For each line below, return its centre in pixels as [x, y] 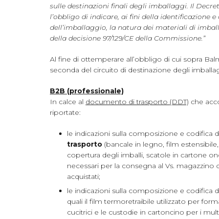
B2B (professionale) [87, 91]
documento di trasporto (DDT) [137, 102]
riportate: [65, 113]
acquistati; [84, 177]
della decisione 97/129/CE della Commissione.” [128, 38]
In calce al [68, 102]
